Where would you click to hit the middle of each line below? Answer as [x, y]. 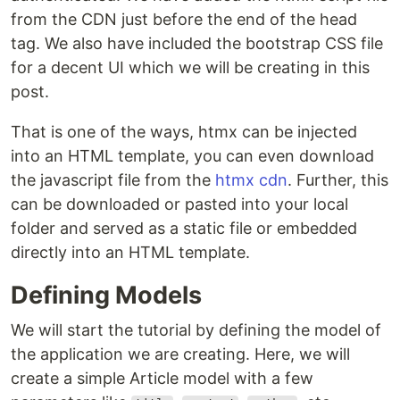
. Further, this [338, 180]
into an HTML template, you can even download [192, 156]
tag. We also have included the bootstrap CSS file [197, 44]
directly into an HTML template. [130, 253]
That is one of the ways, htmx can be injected [184, 132]
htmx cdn [251, 180]
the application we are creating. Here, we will [180, 354]
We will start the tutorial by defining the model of [196, 330]
